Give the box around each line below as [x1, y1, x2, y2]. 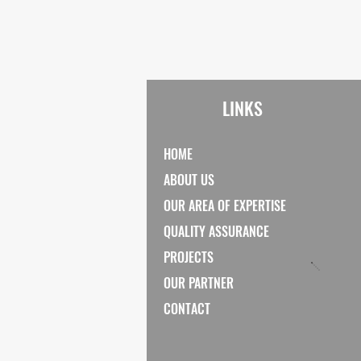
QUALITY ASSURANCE [164, 222, 269, 241]
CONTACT [164, 299, 210, 318]
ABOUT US [164, 170, 214, 189]
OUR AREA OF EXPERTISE [164, 196, 286, 215]
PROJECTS [164, 247, 214, 267]
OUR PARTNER [164, 273, 234, 293]
